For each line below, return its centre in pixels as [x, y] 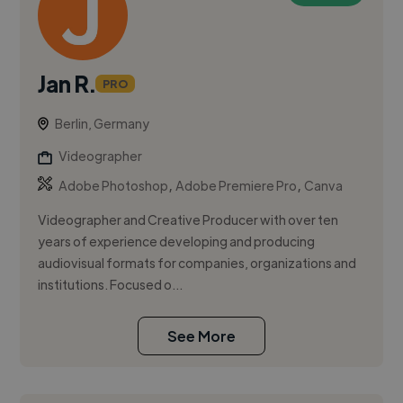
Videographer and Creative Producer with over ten [188, 220]
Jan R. [67, 84]
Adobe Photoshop [114, 186]
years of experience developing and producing [177, 242]
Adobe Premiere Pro [237, 186]
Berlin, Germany [103, 124]
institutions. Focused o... [111, 285]
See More [201, 336]
